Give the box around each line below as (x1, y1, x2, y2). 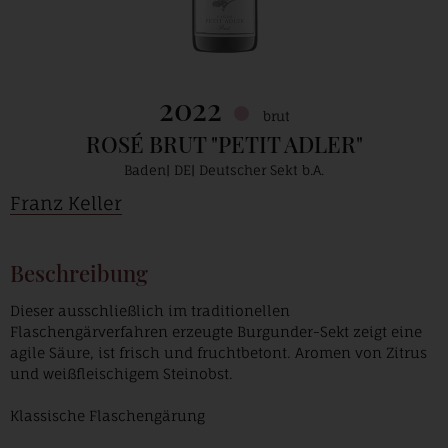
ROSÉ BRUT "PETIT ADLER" (85, 129, 363, 159)
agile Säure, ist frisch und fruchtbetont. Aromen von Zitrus (10, 344, 427, 361)
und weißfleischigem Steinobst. (10, 365, 233, 382)
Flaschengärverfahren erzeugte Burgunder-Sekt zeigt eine (10, 323, 422, 340)
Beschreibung (10, 258, 148, 288)
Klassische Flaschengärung (10, 407, 205, 424)
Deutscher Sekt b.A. (199, 162, 324, 178)
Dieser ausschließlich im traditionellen (10, 302, 290, 319)
